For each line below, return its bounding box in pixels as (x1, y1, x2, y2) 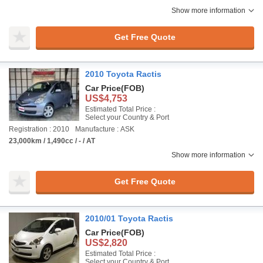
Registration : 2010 (9, 125, 69, 133)
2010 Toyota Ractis (85, 69, 161, 79)
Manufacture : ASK (75, 125, 134, 133)
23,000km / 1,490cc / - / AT (9, 137, 95, 145)
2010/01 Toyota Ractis (85, 214, 173, 223)
